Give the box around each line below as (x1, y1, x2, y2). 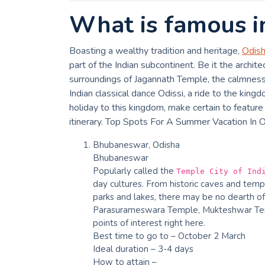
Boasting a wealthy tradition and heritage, (69, 44, 242, 57)
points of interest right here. (93, 216, 205, 229)
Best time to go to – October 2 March (93, 230, 245, 242)
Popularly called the (93, 164, 176, 177)
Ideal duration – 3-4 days (93, 243, 193, 255)
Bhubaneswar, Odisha (93, 138, 180, 151)
